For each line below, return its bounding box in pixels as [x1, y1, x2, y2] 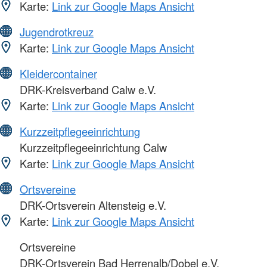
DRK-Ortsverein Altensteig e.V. [17, 197, 166, 213]
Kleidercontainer [20, 66, 97, 82]
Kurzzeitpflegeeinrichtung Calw [17, 139, 167, 156]
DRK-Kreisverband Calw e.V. [17, 82, 156, 98]
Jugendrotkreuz [20, 24, 94, 40]
